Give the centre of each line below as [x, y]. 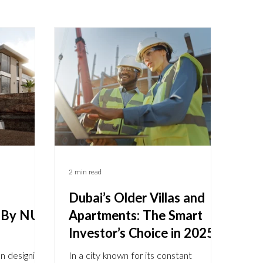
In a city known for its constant [131, 256]
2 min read [85, 172]
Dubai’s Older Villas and [137, 199]
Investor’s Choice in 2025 [142, 234]
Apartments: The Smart [136, 216]
